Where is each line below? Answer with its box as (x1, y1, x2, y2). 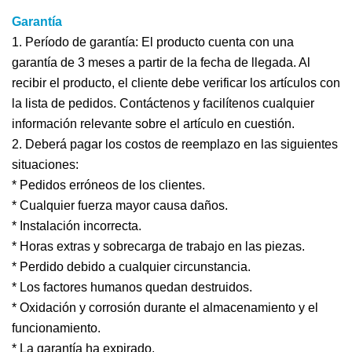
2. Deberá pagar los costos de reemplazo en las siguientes (12, 137, 338, 152)
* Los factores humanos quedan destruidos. (12, 280, 252, 295)
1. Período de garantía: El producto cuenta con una (12, 35, 294, 49)
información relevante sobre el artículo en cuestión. (12, 117, 295, 131)
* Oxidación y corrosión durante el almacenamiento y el (12, 301, 318, 315)
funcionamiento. (12, 321, 101, 335)
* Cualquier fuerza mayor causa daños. (12, 199, 228, 213)
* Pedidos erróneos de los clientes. (12, 178, 205, 192)
